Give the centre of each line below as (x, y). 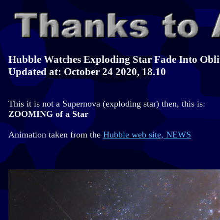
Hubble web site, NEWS (147, 135)
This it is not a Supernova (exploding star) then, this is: (107, 104)
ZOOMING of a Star (48, 114)
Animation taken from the (56, 135)
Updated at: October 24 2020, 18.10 (87, 72)
